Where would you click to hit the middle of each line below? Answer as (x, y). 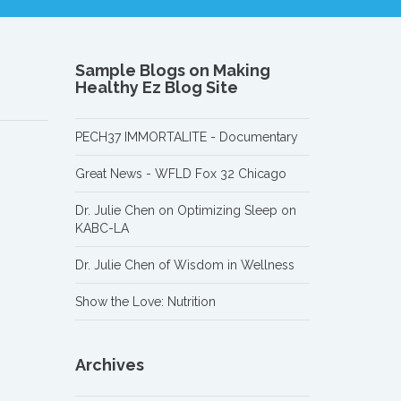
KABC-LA (102, 228)
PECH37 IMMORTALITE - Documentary (186, 137)
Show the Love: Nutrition (145, 302)
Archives (109, 365)
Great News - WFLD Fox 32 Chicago (180, 174)
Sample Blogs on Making (172, 70)
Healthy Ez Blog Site (156, 87)
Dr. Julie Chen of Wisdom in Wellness (184, 265)
